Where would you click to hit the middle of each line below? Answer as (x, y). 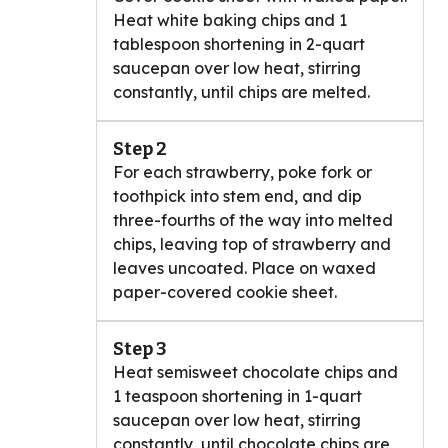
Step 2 (140, 149)
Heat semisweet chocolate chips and (255, 372)
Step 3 (140, 349)
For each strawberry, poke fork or (242, 172)
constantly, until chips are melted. (241, 92)
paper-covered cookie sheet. (225, 292)
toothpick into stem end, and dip (237, 196)
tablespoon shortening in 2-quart (239, 44)
